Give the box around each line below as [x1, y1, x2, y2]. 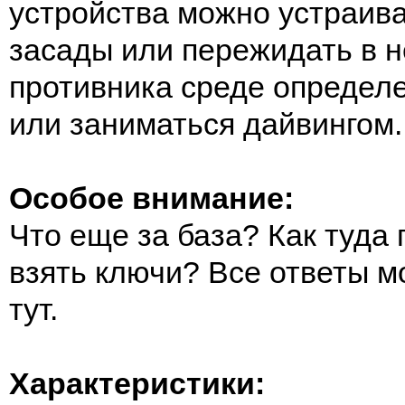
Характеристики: [9, 366, 265, 400]
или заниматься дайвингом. [9, 107, 402, 141]
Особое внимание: [9, 181, 294, 215]
